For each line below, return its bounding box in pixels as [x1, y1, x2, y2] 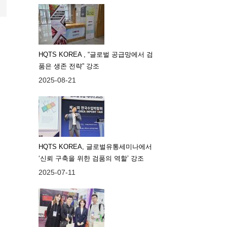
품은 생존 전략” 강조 [39, 62, 99, 70]
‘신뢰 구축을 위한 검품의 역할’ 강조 [39, 155, 144, 162]
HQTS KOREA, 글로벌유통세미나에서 [39, 143, 152, 150]
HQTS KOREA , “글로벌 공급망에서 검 [39, 51, 153, 58]
